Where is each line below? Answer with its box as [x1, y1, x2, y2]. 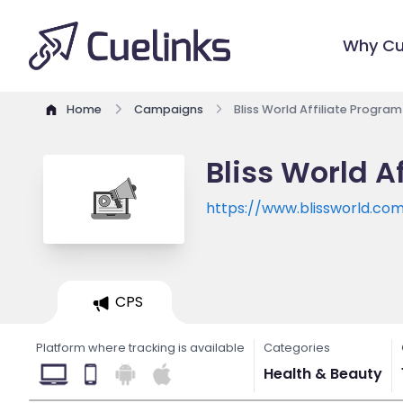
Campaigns [134, 102, 203, 118]
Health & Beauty [264, 363, 382, 384]
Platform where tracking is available [36, 339, 245, 355]
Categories [264, 339, 330, 355]
